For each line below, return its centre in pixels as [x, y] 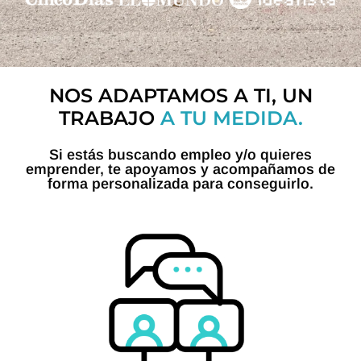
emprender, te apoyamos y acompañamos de [180, 169]
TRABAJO [109, 118]
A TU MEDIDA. [231, 118]
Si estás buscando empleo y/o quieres [180, 154]
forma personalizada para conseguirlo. [180, 183]
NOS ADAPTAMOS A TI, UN [180, 95]
